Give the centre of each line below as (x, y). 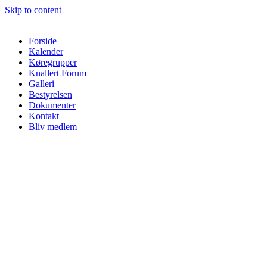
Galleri (41, 84)
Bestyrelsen (50, 94)
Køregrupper (53, 62)
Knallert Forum (58, 73)
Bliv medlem (53, 127)
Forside (43, 41)
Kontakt (44, 116)
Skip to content (33, 10)
